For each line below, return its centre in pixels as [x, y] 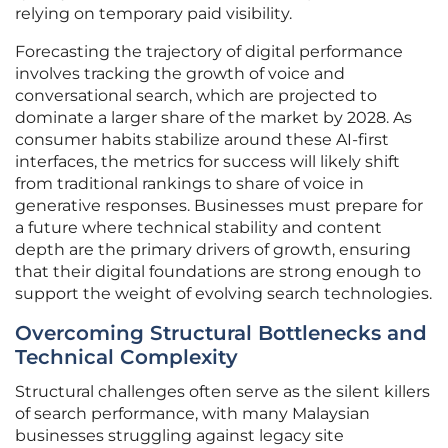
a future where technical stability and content [198, 228]
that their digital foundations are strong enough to [218, 272]
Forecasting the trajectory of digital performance [209, 52]
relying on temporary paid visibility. [153, 14]
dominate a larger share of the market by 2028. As [213, 118]
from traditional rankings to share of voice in [189, 184]
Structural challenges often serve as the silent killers [222, 392]
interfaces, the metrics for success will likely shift [207, 162]
